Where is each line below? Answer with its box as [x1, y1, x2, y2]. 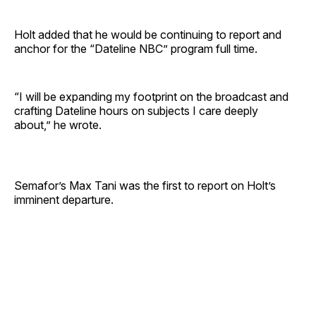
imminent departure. [14, 192, 114, 207]
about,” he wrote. [14, 117, 102, 132]
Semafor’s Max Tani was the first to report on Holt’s [14, 178, 276, 193]
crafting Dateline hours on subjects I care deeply [14, 103, 258, 118]
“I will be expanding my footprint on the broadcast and [14, 89, 288, 104]
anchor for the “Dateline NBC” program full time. [14, 41, 257, 56]
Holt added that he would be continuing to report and [14, 27, 281, 42]
